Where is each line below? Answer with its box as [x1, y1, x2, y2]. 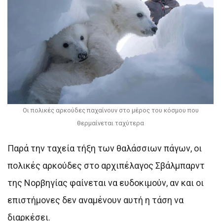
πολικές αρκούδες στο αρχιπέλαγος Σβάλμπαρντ [7, 160, 205, 171]
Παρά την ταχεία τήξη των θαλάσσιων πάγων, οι [7, 143, 202, 153]
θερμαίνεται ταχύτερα [77, 119, 144, 127]
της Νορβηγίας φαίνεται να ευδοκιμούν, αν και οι [7, 177, 204, 188]
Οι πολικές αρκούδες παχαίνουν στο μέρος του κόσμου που [22, 106, 199, 114]
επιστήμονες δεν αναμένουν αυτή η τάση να [7, 194, 184, 205]
